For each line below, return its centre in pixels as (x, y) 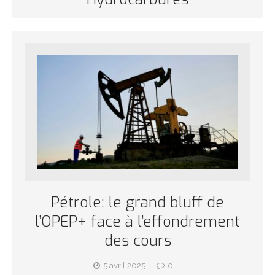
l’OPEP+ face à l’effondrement (137, 221)
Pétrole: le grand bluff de (137, 202)
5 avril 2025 (124, 265)
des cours (137, 240)
